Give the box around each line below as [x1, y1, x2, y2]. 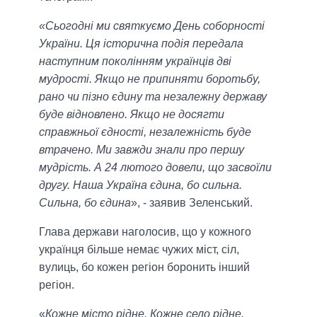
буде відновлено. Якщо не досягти [39, 108, 224, 121]
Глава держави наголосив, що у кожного [39, 226, 251, 238]
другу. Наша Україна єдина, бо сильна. [39, 179, 242, 192]
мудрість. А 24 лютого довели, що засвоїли [39, 161, 272, 174]
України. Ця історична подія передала [39, 38, 243, 50]
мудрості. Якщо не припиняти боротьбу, [39, 73, 260, 86]
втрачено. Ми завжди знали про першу [39, 144, 244, 156]
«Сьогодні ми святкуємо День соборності [39, 20, 265, 33]
